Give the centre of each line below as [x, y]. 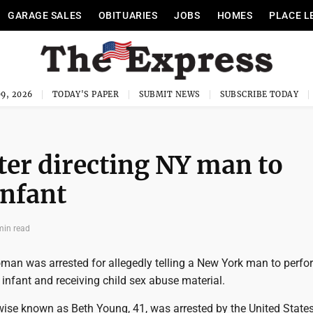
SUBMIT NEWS [169, 94]
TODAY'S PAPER [86, 94]
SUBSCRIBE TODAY [259, 94]
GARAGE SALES [44, 15]
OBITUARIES [128, 15]
